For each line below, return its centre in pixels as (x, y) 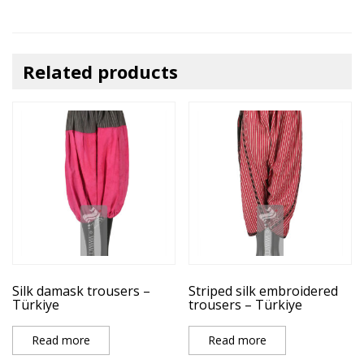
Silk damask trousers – (81, 290)
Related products (100, 71)
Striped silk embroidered (264, 290)
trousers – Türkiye (246, 304)
